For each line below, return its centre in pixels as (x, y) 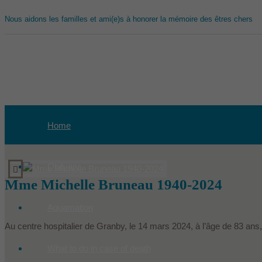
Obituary (64, 167)
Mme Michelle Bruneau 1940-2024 (113, 185)
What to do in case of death (99, 249)
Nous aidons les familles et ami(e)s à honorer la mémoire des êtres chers (129, 19)
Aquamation (70, 208)
